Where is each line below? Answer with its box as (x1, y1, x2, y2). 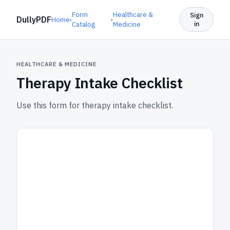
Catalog (72, 20, 95, 29)
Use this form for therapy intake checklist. (16, 100, 173, 110)
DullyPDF (16, 14, 51, 25)
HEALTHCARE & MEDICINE (16, 61, 97, 68)
